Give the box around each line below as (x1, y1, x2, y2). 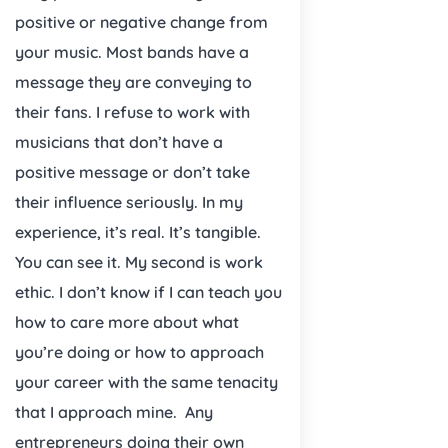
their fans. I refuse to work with (15, 101, 250, 122)
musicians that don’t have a (15, 131, 223, 152)
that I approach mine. (15, 401, 177, 422)
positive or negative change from (15, 11, 268, 32)
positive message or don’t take (15, 161, 250, 182)
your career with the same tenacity (15, 371, 278, 392)
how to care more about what (15, 311, 239, 332)
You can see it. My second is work (15, 251, 263, 272)
